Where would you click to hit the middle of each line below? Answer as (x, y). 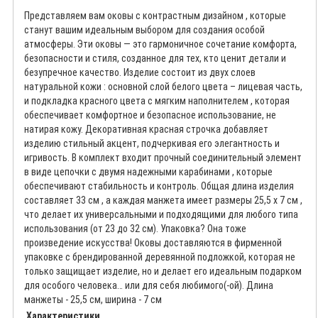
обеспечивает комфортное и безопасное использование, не (150, 115)
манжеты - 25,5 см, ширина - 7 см (93, 300)
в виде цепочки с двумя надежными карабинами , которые (148, 172)
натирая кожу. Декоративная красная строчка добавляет (146, 130)
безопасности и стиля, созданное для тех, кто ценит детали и (155, 59)
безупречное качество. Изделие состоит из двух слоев (140, 73)
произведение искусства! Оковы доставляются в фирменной (153, 243)
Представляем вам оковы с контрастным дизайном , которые (155, 16)
